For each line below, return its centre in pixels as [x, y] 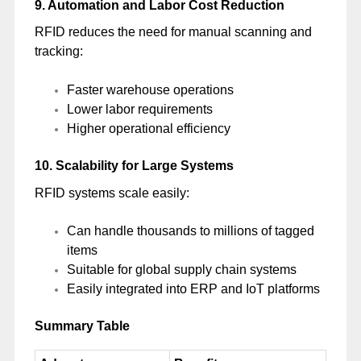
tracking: [58, 52]
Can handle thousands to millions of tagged [190, 231]
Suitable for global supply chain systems [181, 270]
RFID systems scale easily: [112, 193]
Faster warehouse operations [150, 90]
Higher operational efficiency [148, 129]
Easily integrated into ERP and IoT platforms [193, 289]
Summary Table [82, 326]
